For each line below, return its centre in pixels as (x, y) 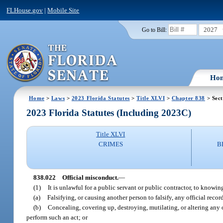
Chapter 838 (188, 98)
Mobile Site (63, 10)
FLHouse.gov (25, 10)
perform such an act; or (57, 217)
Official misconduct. (90, 177)
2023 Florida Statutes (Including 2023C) (109, 113)
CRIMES (111, 144)
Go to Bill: (154, 30)
